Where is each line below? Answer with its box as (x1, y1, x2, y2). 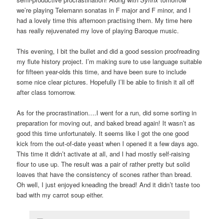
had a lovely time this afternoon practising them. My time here (17, 16, 193, 25)
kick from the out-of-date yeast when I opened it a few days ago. (17, 139, 199, 149)
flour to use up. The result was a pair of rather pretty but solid (17, 159, 190, 169)
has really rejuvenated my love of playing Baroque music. (17, 26, 179, 36)
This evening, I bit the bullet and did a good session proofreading (17, 46, 200, 56)
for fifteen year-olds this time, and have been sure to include (17, 67, 187, 77)
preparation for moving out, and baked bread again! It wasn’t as (17, 118, 196, 128)
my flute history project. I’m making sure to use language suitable (17, 57, 202, 66)
